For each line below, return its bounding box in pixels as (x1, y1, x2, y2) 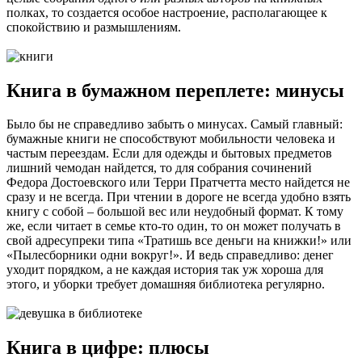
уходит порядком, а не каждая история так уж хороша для (6, 263, 323, 277)
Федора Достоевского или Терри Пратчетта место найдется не (6, 175, 350, 190)
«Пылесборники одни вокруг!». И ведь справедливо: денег (6, 248, 334, 263)
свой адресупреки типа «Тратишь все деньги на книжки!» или (6, 234, 351, 248)
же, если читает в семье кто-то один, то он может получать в (6, 219, 341, 234)
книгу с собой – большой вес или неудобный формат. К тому (6, 204, 343, 219)
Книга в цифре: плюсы (6, 337, 209, 359)
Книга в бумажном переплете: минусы (6, 79, 344, 101)
